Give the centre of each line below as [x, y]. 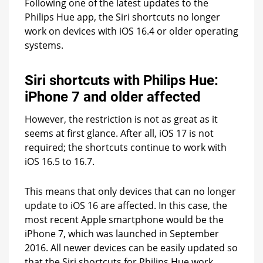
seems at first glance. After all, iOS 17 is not [119, 133]
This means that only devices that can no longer [130, 191]
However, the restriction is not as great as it [121, 119]
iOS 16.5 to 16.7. [60, 161]
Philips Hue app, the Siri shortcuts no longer [122, 17]
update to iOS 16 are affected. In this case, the [126, 205]
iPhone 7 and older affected [113, 97]
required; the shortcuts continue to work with [126, 147]
